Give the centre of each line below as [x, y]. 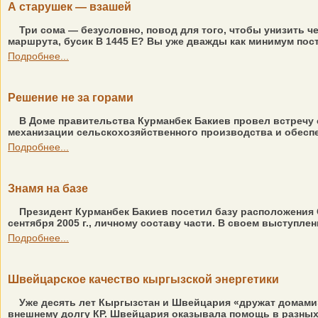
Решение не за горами [71, 98]
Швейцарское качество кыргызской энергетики [143, 279]
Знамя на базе [48, 188]
